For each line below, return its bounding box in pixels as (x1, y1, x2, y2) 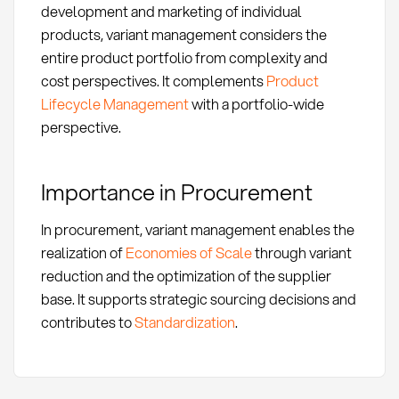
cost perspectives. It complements (40, 69, 266, 91)
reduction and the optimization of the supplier (40, 265, 331, 287)
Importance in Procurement (40, 175, 313, 208)
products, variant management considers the (40, 23, 327, 45)
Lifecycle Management (40, 93, 189, 114)
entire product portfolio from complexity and (40, 46, 328, 68)
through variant (251, 242, 352, 264)
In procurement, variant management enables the (40, 219, 354, 240)
